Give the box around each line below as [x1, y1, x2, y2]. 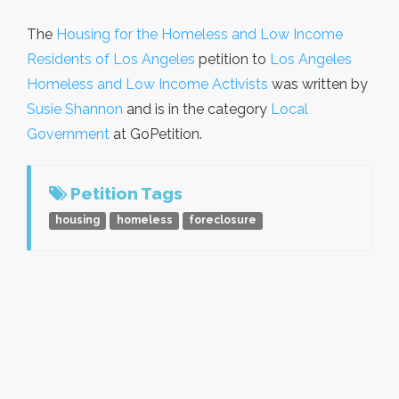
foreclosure [188, 214, 256, 227]
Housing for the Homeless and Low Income [56, 25, 343, 43]
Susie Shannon [27, 100, 123, 118]
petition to [195, 50, 270, 68]
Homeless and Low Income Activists [27, 75, 268, 93]
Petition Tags [67, 183, 183, 203]
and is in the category [123, 100, 271, 118]
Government [27, 125, 110, 142]
